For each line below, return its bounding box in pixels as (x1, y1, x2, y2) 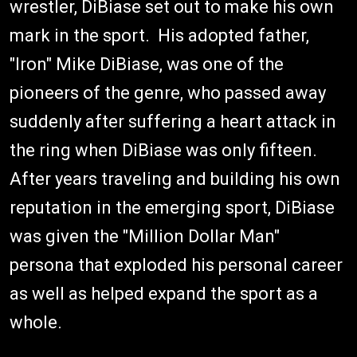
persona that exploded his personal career (10, 255, 343, 275)
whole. (10, 312, 66, 332)
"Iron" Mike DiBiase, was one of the (10, 54, 284, 74)
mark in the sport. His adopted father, (10, 25, 309, 45)
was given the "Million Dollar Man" (10, 226, 280, 246)
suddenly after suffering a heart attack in (10, 112, 336, 131)
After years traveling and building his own (10, 169, 340, 189)
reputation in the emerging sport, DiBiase (10, 198, 335, 218)
